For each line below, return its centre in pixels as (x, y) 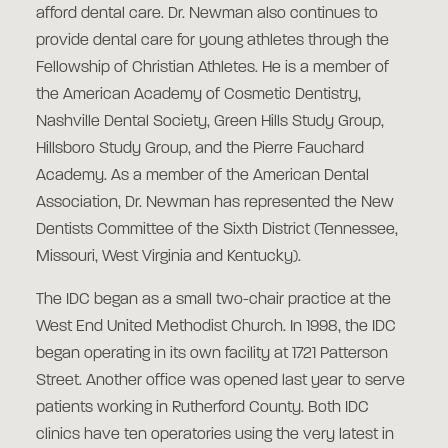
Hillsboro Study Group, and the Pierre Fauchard (200, 149)
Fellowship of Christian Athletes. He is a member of (212, 68)
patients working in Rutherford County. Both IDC (202, 408)
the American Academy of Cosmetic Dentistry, (198, 95)
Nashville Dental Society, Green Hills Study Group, (210, 122)
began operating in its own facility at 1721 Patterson (212, 354)
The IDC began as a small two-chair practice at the (213, 300)
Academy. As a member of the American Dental (202, 176)
